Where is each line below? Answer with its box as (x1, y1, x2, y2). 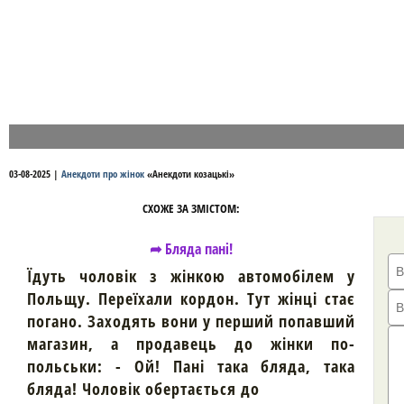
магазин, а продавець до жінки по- (27, 333, 356, 354)
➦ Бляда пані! (149, 239, 234, 259)
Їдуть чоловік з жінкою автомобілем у (27, 265, 356, 287)
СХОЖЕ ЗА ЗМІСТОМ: (142, 200, 241, 216)
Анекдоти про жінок (61, 167, 144, 180)
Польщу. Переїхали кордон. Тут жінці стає (27, 288, 356, 309)
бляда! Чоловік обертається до (27, 378, 260, 399)
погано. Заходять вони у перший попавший (27, 310, 356, 332)
